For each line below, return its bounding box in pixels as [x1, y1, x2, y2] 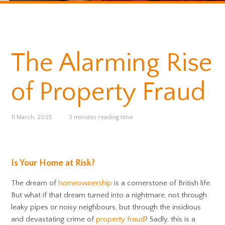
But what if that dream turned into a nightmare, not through [11, 191, 207, 199]
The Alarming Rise [11, 49, 213, 78]
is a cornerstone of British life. [112, 179, 212, 187]
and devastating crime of [11, 215, 96, 223]
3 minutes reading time [67, 114, 134, 121]
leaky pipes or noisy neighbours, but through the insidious [11, 203, 201, 211]
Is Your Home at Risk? [11, 158, 95, 168]
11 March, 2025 [11, 114, 53, 121]
